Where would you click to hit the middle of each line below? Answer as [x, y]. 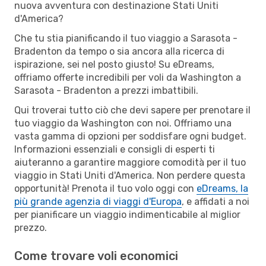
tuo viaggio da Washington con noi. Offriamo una [123, 123]
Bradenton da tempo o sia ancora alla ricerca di [119, 51]
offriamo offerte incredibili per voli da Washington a [128, 77]
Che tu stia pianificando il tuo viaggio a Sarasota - [126, 38]
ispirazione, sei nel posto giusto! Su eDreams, [114, 64]
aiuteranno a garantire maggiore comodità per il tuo [130, 162]
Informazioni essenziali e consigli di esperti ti [115, 149]
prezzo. [31, 227]
